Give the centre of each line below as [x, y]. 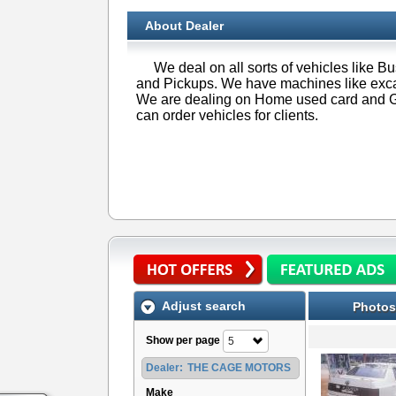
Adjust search [203, 306]
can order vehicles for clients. [227, 115]
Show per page [183, 340]
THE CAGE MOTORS [239, 368]
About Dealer [184, 26]
